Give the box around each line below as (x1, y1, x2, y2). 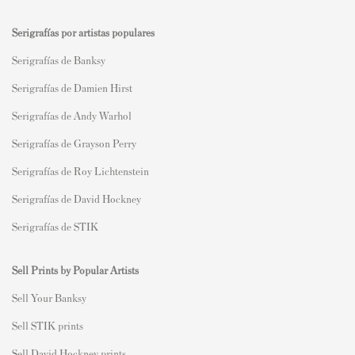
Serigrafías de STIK (12, 219, 98, 234)
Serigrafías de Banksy (12, 53, 105, 67)
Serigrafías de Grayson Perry (12, 136, 136, 151)
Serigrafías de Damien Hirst (12, 81, 132, 95)
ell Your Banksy (17, 291, 86, 305)
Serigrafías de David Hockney (12, 192, 141, 206)
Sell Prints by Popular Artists (12, 263, 139, 277)
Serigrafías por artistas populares (12, 25, 155, 40)
